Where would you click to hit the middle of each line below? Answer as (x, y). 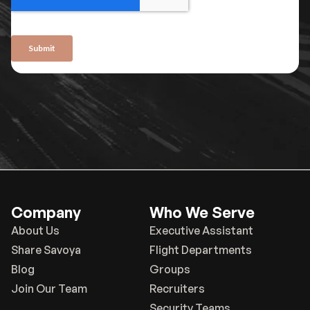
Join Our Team (49, 289)
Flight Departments (201, 250)
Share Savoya (46, 250)
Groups (170, 270)
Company (46, 212)
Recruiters (177, 289)
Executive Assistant (201, 231)
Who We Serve (202, 212)
